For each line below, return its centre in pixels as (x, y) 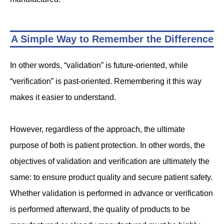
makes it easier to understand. (63, 97)
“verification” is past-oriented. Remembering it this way (106, 81)
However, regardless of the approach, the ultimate (97, 129)
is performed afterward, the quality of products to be (100, 209)
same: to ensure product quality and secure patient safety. (111, 177)
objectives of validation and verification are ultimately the (110, 161)
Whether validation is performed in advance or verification (111, 193)
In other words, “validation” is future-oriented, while (99, 65)
